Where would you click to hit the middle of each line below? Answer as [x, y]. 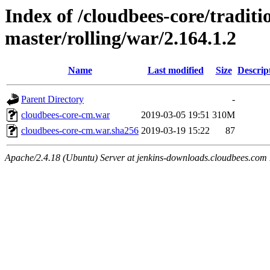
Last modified [175, 71]
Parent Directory [52, 99]
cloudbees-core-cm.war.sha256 [80, 131]
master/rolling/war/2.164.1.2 [121, 38]
